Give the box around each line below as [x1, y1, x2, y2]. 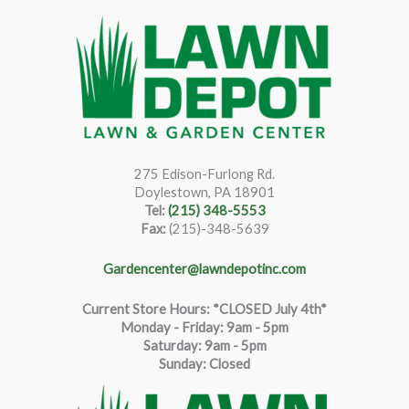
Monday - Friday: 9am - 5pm [121, 320, 288, 336]
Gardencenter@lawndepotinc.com [103, 261, 306, 278]
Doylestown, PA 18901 [134, 184, 275, 201]
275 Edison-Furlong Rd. [134, 166, 275, 183]
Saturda [142, 338, 191, 354]
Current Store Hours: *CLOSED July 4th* [82, 301, 327, 318]
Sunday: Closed [159, 356, 250, 372]
